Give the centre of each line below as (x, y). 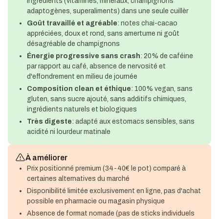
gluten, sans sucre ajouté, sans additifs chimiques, (107, 99)
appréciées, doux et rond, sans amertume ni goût (103, 33)
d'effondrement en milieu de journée (82, 76)
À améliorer (46, 158)
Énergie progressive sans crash (84, 56)
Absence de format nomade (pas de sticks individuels (111, 213)
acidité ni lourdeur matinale (69, 131)
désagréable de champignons (74, 44)
